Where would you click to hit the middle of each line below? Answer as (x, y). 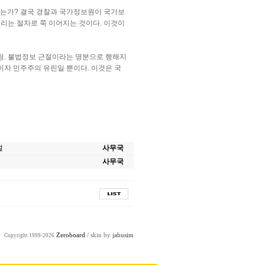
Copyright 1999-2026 (29, 235)
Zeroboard (71, 235)
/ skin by (99, 235)
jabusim (123, 235)
